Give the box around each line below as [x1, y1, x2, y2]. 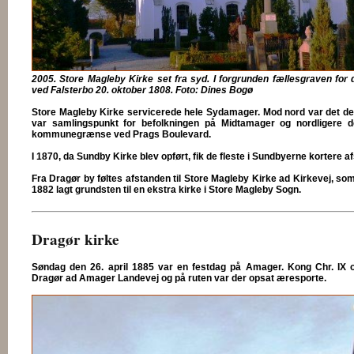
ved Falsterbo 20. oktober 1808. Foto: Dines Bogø [32, 84, 253, 96]
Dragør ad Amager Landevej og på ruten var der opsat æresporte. [32, 272, 326, 284]
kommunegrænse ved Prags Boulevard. [32, 128, 211, 140]
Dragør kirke [32, 228, 119, 250]
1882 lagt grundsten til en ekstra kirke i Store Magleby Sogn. [32, 183, 301, 195]
